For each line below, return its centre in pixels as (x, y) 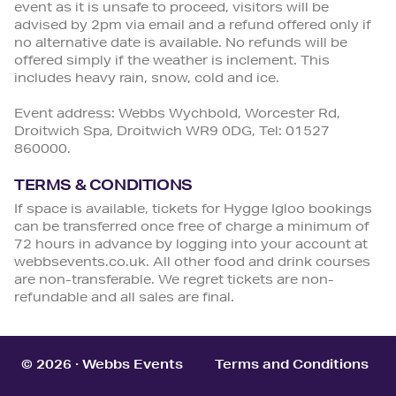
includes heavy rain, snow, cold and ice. (147, 79)
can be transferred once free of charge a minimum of (192, 228)
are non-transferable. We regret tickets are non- (174, 281)
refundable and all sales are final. (124, 298)
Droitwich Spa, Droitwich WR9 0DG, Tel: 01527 (172, 132)
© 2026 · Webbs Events (104, 366)
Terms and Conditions (292, 366)
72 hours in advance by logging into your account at (191, 245)
